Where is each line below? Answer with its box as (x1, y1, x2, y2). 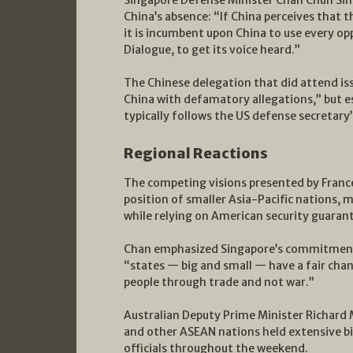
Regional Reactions (124, 144, 268, 163)
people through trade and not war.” (124, 275, 314, 290)
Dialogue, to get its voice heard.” (124, 43, 300, 58)
